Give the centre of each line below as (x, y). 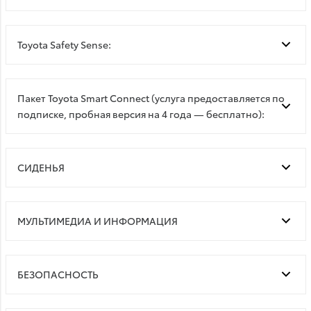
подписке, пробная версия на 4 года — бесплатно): (141, 114)
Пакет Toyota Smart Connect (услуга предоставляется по (151, 98)
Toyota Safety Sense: (64, 44)
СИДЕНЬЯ (41, 167)
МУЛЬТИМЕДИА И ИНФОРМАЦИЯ (97, 220)
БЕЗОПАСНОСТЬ (58, 274)
